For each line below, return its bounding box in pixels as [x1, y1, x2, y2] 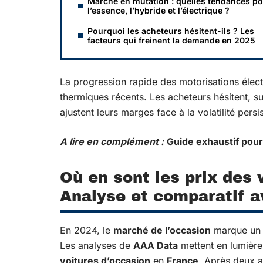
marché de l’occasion [113, 224, 211, 236]
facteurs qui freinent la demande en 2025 [87, 35, 255, 45]
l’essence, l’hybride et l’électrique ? [87, 5, 230, 15]
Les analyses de [60, 240, 133, 251]
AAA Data [133, 240, 178, 251]
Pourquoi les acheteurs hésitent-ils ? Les [87, 26, 254, 36]
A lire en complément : [60, 136, 164, 147]
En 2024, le [60, 224, 113, 236]
